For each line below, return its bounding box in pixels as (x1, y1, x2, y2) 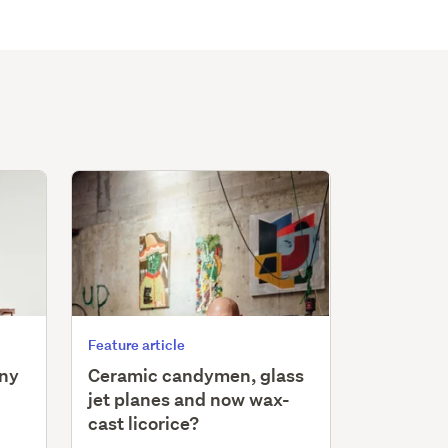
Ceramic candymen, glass (88, 363, 305, 387)
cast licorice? (88, 411, 200, 435)
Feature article (88, 334, 186, 354)
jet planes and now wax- (88, 387, 291, 411)
